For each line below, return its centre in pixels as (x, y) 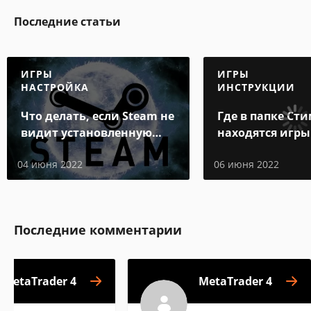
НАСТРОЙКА (55, 87)
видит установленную (86, 133)
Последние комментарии (98, 230)
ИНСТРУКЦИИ (256, 87)
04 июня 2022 (50, 164)
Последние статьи (67, 22)
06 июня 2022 (246, 164)
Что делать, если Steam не (98, 116)
